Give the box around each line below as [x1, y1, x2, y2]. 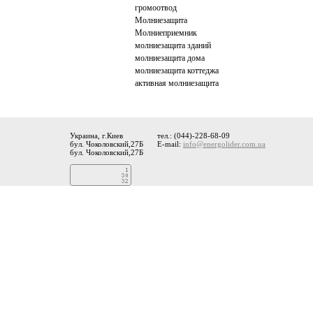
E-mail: [157, 140, 183, 148]
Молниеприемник [135, 28, 197, 38]
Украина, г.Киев [70, 131, 123, 140]
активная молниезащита [135, 78, 219, 88]
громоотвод [135, 3, 177, 13]
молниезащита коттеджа [135, 66, 219, 75]
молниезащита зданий [135, 41, 211, 50]
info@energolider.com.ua [183, 140, 265, 148]
